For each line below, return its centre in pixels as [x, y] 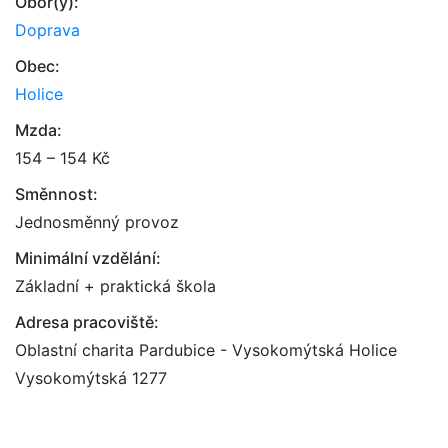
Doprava [47, 30]
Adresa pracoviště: [87, 322]
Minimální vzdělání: [88, 258]
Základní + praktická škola [115, 286]
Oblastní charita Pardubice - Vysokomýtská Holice [206, 350]
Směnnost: [56, 194]
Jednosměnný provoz [97, 222]
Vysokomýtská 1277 [91, 378]
